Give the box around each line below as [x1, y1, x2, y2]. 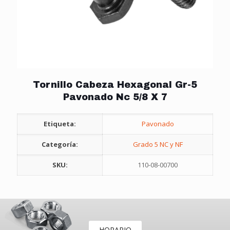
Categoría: [42, 140, 78, 149]
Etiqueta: [44, 119, 76, 129]
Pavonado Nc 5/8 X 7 [63, 92, 167, 103]
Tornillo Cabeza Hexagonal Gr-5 [33, 80, 197, 90]
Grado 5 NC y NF [132, 140, 183, 149]
